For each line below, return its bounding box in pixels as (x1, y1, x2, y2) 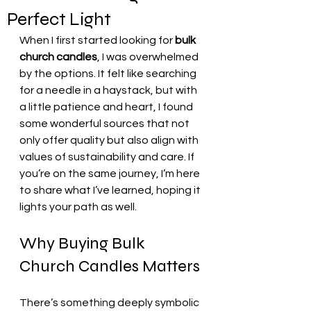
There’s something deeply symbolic (19, 297, 201, 308)
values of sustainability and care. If (19, 151, 196, 162)
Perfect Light (7, 8, 111, 30)
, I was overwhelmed (97, 51, 201, 62)
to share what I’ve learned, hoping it (19, 185, 203, 196)
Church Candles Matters (19, 256, 200, 276)
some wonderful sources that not (19, 118, 192, 129)
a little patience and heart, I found (19, 101, 195, 112)
